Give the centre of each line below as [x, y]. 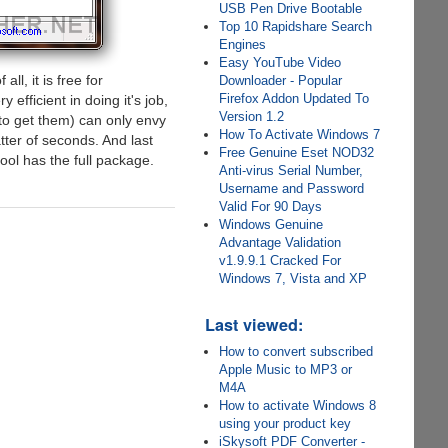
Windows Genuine [271, 224]
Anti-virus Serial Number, [291, 170]
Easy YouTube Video [280, 62]
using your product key [285, 423]
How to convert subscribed [296, 351]
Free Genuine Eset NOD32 [297, 152]
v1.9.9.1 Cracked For [280, 260]
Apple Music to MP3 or [286, 369]
